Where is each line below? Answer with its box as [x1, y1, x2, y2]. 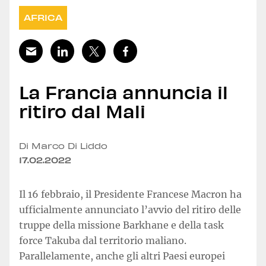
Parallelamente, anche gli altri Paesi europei [19, 250, 225, 262]
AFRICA [24, 12, 62, 23]
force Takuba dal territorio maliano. [19, 235, 186, 246]
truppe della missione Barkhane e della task [19, 219, 224, 231]
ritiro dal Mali [19, 99, 145, 122]
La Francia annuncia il [19, 80, 228, 103]
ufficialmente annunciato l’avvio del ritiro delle [19, 204, 241, 216]
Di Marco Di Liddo [19, 141, 107, 151]
